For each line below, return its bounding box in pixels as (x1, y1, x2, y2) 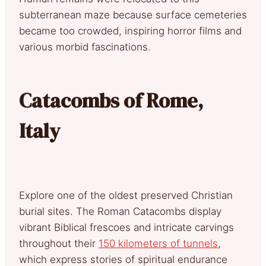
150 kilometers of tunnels (99, 237, 218, 249)
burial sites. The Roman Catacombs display (19, 205, 221, 217)
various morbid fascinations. (19, 40, 151, 53)
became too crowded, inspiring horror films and (19, 24, 242, 37)
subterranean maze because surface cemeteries (19, 8, 247, 21)
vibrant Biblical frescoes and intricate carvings (19, 221, 234, 233)
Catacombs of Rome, (19, 86, 203, 114)
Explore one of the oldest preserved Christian (19, 189, 233, 201)
